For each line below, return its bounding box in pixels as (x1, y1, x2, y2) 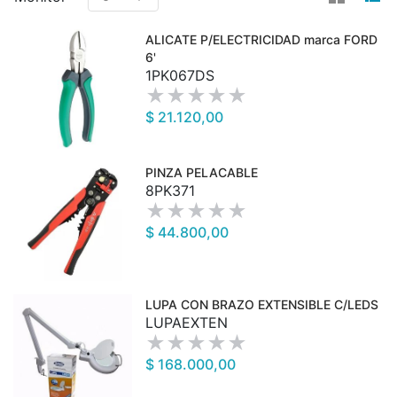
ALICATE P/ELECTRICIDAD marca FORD (145, 32, 378, 48)
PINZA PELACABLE (145, 164, 259, 180)
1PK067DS (145, 66, 215, 85)
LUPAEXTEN (145, 313, 229, 331)
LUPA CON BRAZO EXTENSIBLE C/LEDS (145, 296, 379, 312)
